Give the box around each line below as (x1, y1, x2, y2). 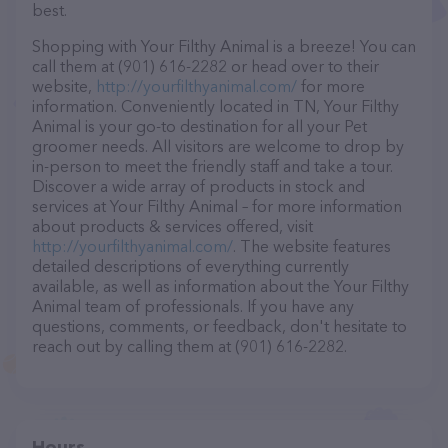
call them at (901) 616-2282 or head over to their (32, 56, 379, 76)
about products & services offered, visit (32, 216, 313, 236)
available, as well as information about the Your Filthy (32, 276, 409, 296)
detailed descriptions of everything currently (32, 256, 349, 276)
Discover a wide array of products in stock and (32, 176, 365, 196)
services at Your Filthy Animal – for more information (32, 196, 402, 216)
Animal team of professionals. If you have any (32, 296, 354, 316)
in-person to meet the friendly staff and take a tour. (32, 156, 393, 176)
